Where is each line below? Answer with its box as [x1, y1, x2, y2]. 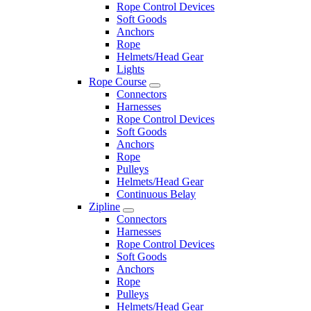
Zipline [89, 200, 120, 212]
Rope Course [89, 75, 146, 87]
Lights [117, 62, 144, 75]
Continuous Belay [117, 187, 196, 200]
